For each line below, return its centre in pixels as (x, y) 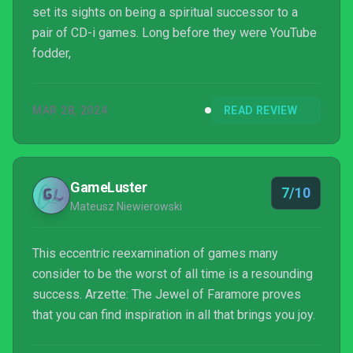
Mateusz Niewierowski (126, 206)
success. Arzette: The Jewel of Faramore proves (167, 294)
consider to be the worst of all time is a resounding (173, 274)
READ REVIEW (260, 110)
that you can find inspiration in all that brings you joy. (174, 315)
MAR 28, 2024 (70, 110)
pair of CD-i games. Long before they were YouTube (175, 33)
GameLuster (109, 187)
